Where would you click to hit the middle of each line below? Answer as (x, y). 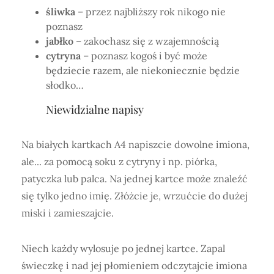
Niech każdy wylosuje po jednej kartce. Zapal (123, 248)
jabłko (60, 41)
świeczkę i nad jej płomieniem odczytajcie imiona (134, 265)
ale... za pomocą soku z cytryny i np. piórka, (119, 161)
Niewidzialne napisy (95, 109)
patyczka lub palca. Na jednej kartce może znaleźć (135, 178)
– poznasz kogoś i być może (144, 55)
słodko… (65, 85)
